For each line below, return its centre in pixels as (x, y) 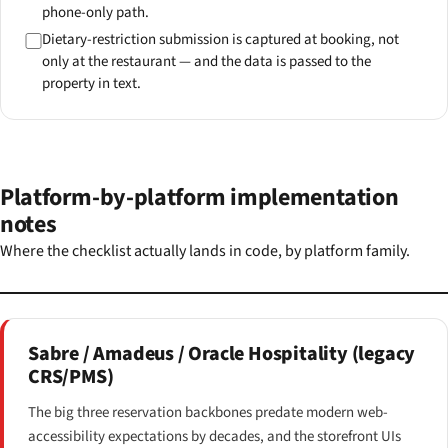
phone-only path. (95, 13)
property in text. (91, 83)
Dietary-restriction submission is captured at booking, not (220, 39)
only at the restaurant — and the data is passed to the (206, 61)
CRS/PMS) (71, 376)
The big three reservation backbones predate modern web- (208, 412)
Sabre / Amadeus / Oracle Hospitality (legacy (222, 353)
